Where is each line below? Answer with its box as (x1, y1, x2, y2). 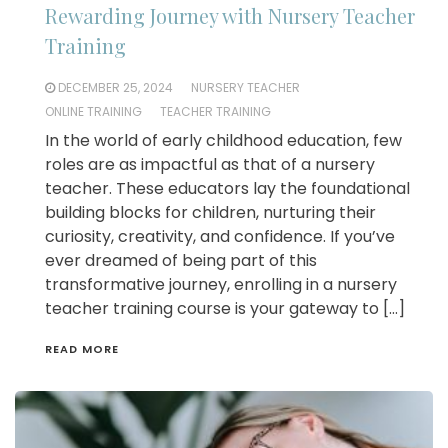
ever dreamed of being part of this (45, 249, 317, 273)
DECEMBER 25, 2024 (58, 79, 173, 97)
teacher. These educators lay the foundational (45, 177, 410, 201)
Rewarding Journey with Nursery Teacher (45, 2, 415, 30)
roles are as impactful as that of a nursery (45, 153, 375, 177)
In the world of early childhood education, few (45, 129, 402, 153)
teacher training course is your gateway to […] (45, 297, 405, 321)
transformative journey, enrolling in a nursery (45, 273, 397, 297)
